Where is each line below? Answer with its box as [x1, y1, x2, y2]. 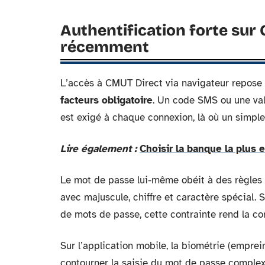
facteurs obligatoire [60, 94, 153, 106]
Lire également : [60, 143, 137, 155]
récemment [60, 38, 149, 56]
